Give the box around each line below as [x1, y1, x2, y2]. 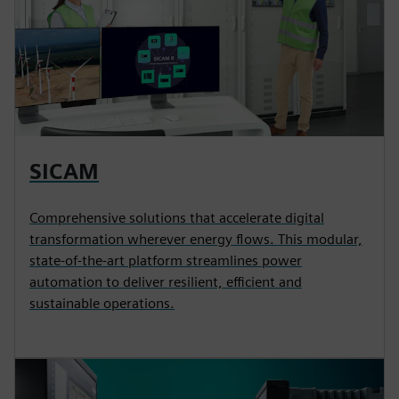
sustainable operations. [29, 295, 175, 313]
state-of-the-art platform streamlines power [29, 252, 302, 270]
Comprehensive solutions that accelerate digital [29, 209, 324, 227]
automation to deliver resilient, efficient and [29, 273, 302, 291]
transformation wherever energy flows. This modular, [29, 231, 362, 248]
